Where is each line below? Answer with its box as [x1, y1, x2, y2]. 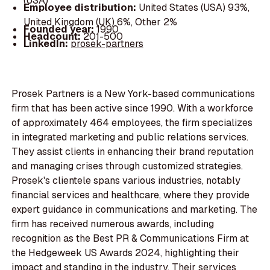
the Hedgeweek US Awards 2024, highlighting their [11, 246, 240, 260]
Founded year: [23, 23, 96, 36]
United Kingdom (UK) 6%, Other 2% [23, 16, 177, 29]
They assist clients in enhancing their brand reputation [11, 145, 254, 159]
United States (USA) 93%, [138, 1, 250, 14]
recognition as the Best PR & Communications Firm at [11, 232, 250, 245]
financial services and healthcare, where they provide [11, 189, 250, 202]
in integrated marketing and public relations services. [11, 131, 249, 144]
